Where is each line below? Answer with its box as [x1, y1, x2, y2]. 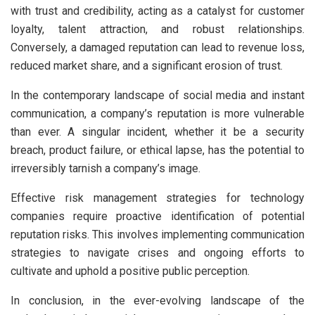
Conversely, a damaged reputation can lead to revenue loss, [11, 40, 304, 54]
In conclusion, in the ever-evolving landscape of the [11, 293, 304, 307]
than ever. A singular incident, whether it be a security [11, 124, 304, 139]
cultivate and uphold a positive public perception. [11, 264, 250, 278]
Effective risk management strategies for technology [11, 191, 304, 205]
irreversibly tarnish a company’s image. [11, 161, 203, 175]
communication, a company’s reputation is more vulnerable [11, 106, 304, 120]
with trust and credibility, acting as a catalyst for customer [11, 4, 304, 18]
